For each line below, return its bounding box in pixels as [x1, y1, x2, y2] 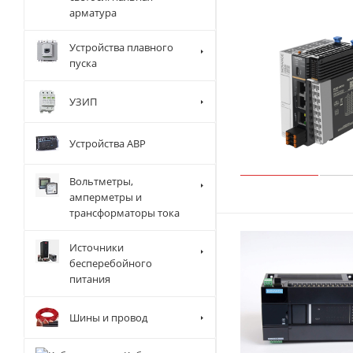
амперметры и [69, 190, 142, 205]
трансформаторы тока [69, 206, 180, 221]
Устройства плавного [69, 40, 173, 55]
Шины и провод [69, 310, 147, 325]
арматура [69, 6, 117, 20]
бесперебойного [69, 256, 152, 271]
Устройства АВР [69, 136, 146, 150]
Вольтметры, [69, 174, 133, 189]
